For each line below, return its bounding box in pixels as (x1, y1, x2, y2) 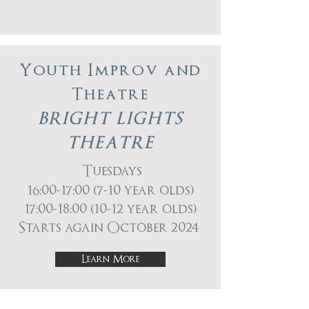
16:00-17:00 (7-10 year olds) (27, 183, 194, 199)
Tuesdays (82, 163, 142, 179)
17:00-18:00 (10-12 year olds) (24, 201, 197, 217)
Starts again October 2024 (19, 220, 202, 236)
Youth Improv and (19, 61, 202, 79)
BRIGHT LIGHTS (37, 110, 183, 128)
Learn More (81, 253, 139, 265)
